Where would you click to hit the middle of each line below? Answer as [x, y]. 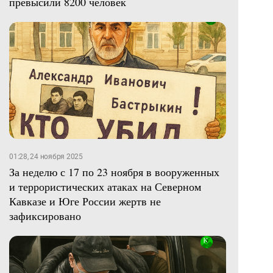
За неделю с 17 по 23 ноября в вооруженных [114, 172]
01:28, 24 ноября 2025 [46, 157]
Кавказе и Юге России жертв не [85, 201]
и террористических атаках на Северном [105, 187]
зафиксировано [45, 216]
